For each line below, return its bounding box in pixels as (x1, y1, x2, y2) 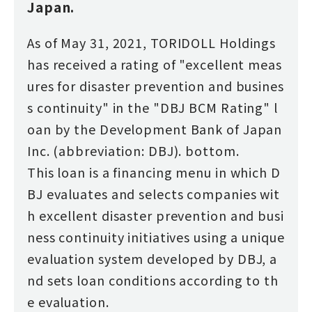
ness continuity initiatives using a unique (26, 227, 285, 246)
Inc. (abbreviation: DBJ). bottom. (26, 141, 240, 159)
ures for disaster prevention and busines (26, 76, 284, 95)
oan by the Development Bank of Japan (26, 119, 283, 138)
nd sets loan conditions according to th (26, 270, 279, 289)
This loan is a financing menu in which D (26, 162, 281, 181)
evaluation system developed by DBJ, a (26, 249, 278, 267)
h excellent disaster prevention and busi (26, 205, 284, 224)
